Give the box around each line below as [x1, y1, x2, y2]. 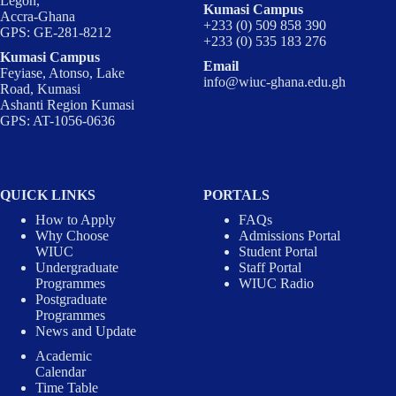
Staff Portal [239, 260, 302, 276]
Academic [35, 348, 92, 364]
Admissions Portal [239, 228, 341, 244]
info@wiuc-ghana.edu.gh [203, 74, 346, 90]
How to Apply [35, 212, 116, 228]
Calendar [35, 364, 86, 380]
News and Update [35, 324, 136, 339]
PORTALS [203, 187, 270, 203]
